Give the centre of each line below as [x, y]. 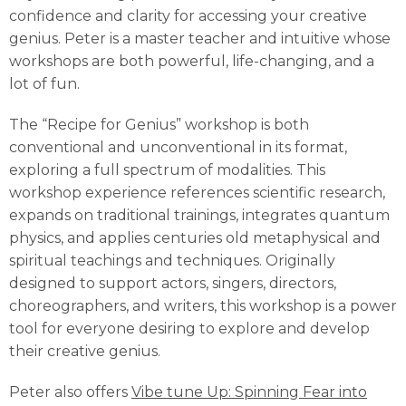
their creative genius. [85, 351]
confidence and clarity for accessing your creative [188, 15]
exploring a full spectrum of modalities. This [167, 169]
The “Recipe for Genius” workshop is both [159, 124]
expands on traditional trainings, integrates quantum [199, 215]
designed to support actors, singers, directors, [173, 283]
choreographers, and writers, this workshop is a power [203, 305]
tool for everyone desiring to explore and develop [189, 328]
